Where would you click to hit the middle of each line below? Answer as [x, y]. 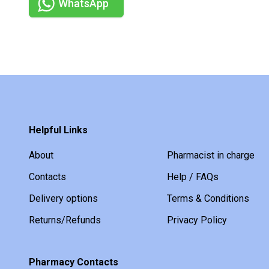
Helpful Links [58, 130]
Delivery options [63, 199]
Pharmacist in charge [211, 156]
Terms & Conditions [208, 199]
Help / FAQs [193, 177]
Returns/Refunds [65, 220]
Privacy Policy [197, 220]
